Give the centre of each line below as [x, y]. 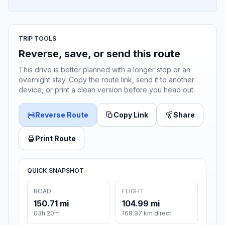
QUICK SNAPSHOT [55, 171]
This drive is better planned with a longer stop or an [104, 70]
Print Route [55, 139]
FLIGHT [133, 191]
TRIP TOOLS [37, 39]
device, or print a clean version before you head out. [107, 90]
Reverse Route [62, 115]
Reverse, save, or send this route [99, 54]
